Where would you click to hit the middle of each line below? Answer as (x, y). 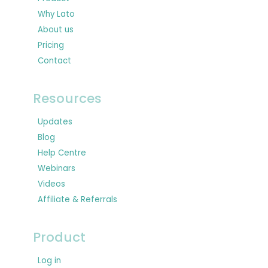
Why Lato (56, 14)
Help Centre (62, 153)
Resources (67, 99)
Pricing (51, 45)
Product (59, 237)
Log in (49, 261)
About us (56, 30)
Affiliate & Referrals (77, 200)
